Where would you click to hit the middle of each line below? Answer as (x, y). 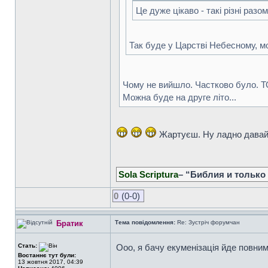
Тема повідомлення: (145, 222)
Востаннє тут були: (47, 255)
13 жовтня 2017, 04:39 (51, 262)
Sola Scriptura (148, 174)
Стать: (28, 246)
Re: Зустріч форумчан (208, 222)
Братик (70, 223)
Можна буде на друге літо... (179, 97)
